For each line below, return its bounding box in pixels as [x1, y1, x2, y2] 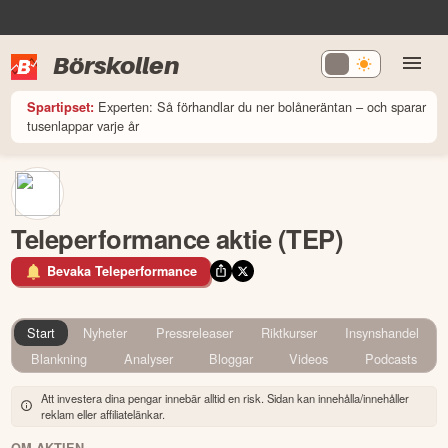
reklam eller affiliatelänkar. [41, 406, 166, 423]
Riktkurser [260, 323, 317, 343]
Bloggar [209, 348, 254, 368]
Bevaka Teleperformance [47, 262, 197, 281]
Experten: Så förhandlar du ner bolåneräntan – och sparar [98, 96, 427, 116]
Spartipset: [27, 97, 95, 116]
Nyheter [83, 323, 128, 343]
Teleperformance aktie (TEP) [11, 219, 344, 257]
